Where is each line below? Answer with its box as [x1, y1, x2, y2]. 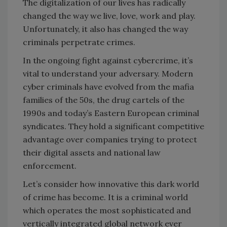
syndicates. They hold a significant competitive [23, 121, 204, 131]
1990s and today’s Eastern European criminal [23, 107, 199, 118]
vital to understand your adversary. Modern [23, 68, 193, 79]
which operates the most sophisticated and [23, 205, 191, 215]
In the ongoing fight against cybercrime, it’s [23, 55, 193, 65]
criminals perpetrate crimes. [23, 36, 137, 47]
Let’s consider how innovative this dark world [23, 178, 199, 189]
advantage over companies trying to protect [23, 134, 197, 144]
